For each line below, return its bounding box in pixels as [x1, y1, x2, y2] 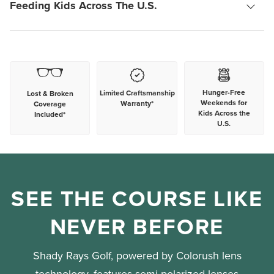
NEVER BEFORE [50, 210, 224, 242]
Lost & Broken [26, 87, 73, 98]
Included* [34, 108, 66, 119]
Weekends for [201, 97, 248, 108]
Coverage [34, 98, 67, 109]
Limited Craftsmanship [99, 87, 175, 98]
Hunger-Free [202, 86, 246, 97]
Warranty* [120, 97, 154, 108]
